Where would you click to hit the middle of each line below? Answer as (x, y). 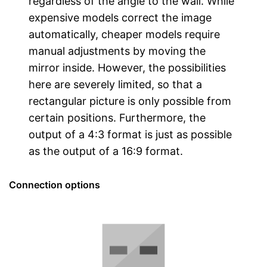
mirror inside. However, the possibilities (128, 67)
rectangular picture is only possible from (130, 101)
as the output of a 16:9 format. (106, 151)
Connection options (55, 184)
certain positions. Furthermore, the (117, 117)
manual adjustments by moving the (117, 51)
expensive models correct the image (120, 17)
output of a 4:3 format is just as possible (131, 134)
